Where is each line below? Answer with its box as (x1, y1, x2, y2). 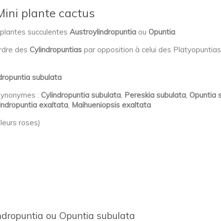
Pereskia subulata (124, 90, 186, 100)
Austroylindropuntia (70, 27, 136, 37)
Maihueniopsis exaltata (72, 100, 151, 110)
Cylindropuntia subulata (41, 90, 121, 100)
